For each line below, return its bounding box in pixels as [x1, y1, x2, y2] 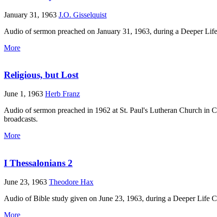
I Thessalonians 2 [4, 157, 73, 168]
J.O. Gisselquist [59, 10, 107, 19]
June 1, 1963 [4, 90, 45, 98]
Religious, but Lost [4, 70, 78, 80]
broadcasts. [4, 115, 38, 124]
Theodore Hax [49, 177, 93, 186]
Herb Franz [45, 90, 80, 98]
